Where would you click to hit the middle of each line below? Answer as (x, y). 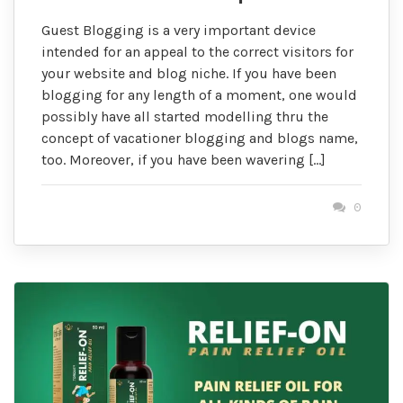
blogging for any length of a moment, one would (199, 94)
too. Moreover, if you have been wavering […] (184, 159)
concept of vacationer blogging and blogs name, (200, 138)
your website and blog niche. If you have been (189, 73)
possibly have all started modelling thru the (185, 116)
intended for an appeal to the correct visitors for (197, 51)
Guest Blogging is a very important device (179, 30)
